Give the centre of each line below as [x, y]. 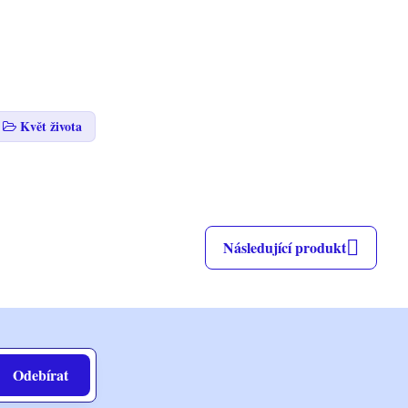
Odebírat [41, 375]
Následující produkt [285, 247]
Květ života [51, 126]
